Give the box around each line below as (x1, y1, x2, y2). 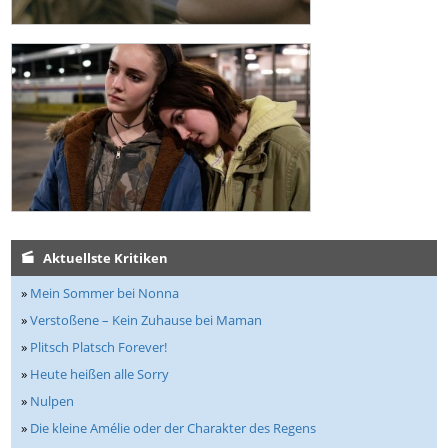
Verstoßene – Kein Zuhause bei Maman (30, 311, 263, 330)
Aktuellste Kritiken (43, 249, 169, 268)
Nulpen (30, 392, 75, 411)
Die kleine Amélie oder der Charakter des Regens (30, 419, 317, 438)
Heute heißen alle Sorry (30, 365, 170, 384)
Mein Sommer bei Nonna (30, 284, 180, 303)
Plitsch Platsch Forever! (30, 338, 168, 357)
